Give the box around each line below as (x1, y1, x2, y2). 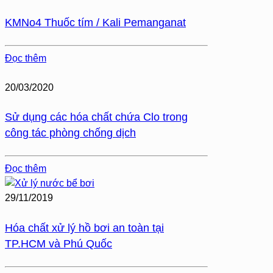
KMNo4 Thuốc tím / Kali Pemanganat (5, 16, 186, 29)
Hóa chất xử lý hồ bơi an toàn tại (5, 222, 164, 235)
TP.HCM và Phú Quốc (5, 238, 112, 250)
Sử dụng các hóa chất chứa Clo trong (5, 111, 188, 124)
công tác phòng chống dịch (5, 127, 136, 140)
